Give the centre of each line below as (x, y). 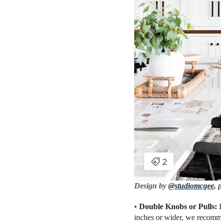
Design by (151, 185)
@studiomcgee (191, 185)
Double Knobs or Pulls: (179, 206)
